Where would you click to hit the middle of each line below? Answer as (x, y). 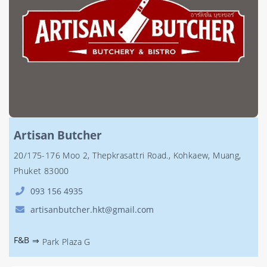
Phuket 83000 (41, 171)
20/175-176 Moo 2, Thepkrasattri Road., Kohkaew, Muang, (128, 155)
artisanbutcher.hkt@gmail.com (92, 209)
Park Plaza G (66, 242)
